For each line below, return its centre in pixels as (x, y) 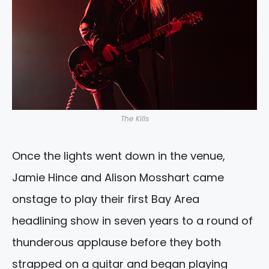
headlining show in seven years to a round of (132, 221)
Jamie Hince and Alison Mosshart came (118, 178)
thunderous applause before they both (116, 243)
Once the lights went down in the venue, (119, 156)
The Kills (134, 119)
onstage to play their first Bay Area (106, 199)
